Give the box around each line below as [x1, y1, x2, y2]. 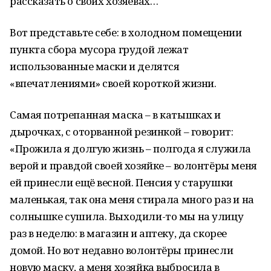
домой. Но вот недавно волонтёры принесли [10, 243, 233, 257]
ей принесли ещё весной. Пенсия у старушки [10, 175, 233, 189]
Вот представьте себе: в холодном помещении [10, 25, 242, 39]
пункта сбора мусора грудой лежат [10, 42, 189, 56]
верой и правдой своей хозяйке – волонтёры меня [10, 158, 257, 172]
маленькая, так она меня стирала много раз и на [10, 192, 254, 206]
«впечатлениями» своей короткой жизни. [10, 76, 217, 90]
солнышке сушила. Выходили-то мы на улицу [10, 209, 244, 223]
